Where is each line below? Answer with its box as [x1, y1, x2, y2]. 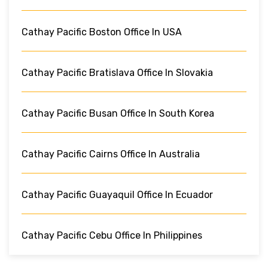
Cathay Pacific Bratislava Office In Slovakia [22, 66, 213, 78]
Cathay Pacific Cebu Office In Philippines [22, 229, 202, 241]
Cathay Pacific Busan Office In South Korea [22, 107, 214, 119]
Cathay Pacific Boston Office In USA [22, 26, 182, 38]
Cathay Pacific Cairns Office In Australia [22, 148, 200, 160]
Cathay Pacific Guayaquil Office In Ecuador [22, 188, 213, 200]
